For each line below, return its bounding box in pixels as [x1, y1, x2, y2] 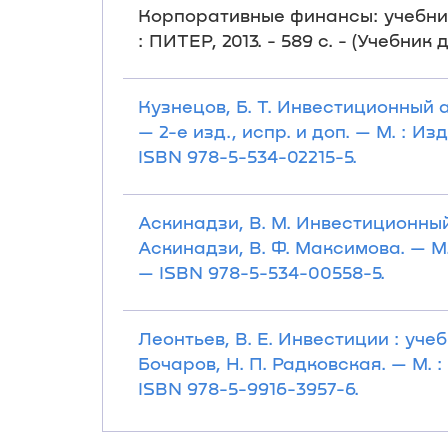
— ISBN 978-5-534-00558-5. [138, 261, 385, 283]
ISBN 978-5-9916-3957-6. [138, 377, 359, 399]
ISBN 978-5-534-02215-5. [138, 145, 357, 167]
